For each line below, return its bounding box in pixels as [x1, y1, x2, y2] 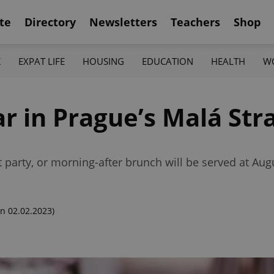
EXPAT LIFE [18, 54, 65, 67]
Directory [24, 14, 76, 29]
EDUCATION [142, 54, 194, 67]
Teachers [171, 14, 220, 29]
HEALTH [211, 54, 246, 67]
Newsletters [89, 14, 157, 29]
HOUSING [82, 54, 124, 67]
